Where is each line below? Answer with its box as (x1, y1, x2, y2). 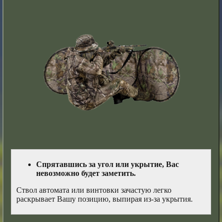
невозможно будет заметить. (36, 169, 136, 178)
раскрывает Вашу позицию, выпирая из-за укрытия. (16, 195, 193, 204)
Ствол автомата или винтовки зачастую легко (16, 186, 172, 195)
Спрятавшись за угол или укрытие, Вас (36, 160, 179, 169)
